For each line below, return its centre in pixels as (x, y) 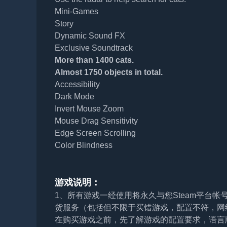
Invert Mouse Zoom (89, 109)
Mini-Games (76, 12)
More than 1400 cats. (94, 60)
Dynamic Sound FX (90, 36)
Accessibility (77, 85)
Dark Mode (74, 97)
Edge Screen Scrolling (95, 133)
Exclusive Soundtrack (93, 48)
